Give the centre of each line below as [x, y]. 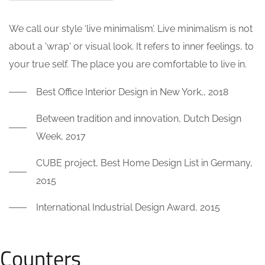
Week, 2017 [61, 137]
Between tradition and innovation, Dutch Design [139, 119]
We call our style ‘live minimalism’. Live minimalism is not [131, 29]
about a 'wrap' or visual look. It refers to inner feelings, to [131, 47]
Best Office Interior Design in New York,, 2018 [132, 92]
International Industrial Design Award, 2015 [128, 208]
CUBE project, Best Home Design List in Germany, [144, 163]
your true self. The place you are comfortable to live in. [128, 64]
